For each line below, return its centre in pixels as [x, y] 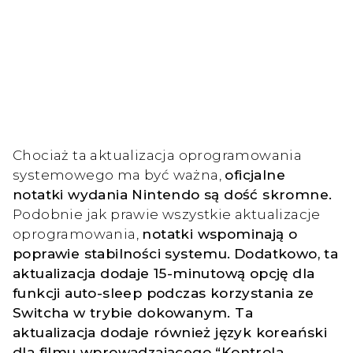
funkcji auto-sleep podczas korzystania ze [163, 292]
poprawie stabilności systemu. [122, 253]
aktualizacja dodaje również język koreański [170, 332]
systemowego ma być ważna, [119, 174]
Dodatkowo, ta [286, 253]
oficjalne [255, 174]
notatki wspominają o [220, 233]
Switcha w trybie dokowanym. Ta [133, 312]
